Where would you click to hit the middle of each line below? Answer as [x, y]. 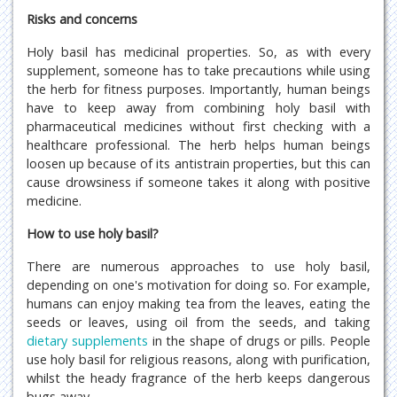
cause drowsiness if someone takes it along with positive [198, 182]
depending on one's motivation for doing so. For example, [198, 285]
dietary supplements [87, 341]
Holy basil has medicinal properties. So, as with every [198, 52]
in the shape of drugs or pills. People [259, 341]
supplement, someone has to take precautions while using [198, 70]
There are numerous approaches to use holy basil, [198, 266]
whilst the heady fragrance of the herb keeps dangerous [198, 378]
